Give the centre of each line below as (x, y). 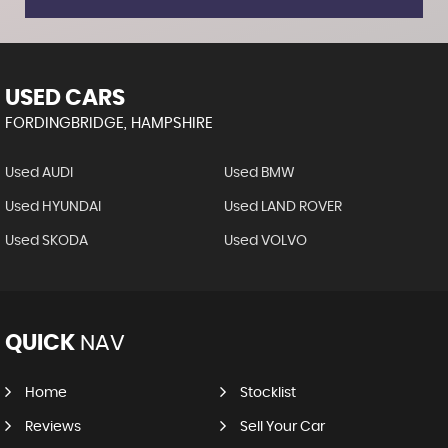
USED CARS (65, 97)
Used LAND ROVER (282, 206)
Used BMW (259, 172)
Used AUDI (39, 172)
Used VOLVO (265, 240)
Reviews (53, 426)
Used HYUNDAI (53, 206)
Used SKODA (46, 240)
